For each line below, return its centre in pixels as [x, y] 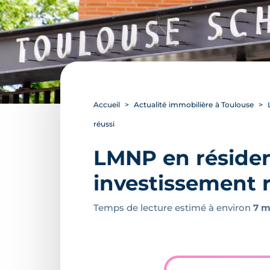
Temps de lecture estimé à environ [173, 208]
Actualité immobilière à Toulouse [194, 105]
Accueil [107, 105]
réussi [104, 124]
